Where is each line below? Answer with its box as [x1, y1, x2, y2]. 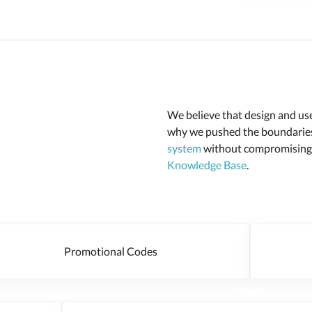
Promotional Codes [55, 244, 149, 258]
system [167, 141, 201, 155]
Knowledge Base [167, 158, 247, 171]
